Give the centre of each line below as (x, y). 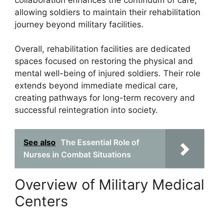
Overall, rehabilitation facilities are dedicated (103, 49)
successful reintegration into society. (86, 110)
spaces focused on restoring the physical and (104, 61)
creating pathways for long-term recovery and (105, 98)
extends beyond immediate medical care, (96, 86)
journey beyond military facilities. (79, 24)
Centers (41, 201)
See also (40, 142)
